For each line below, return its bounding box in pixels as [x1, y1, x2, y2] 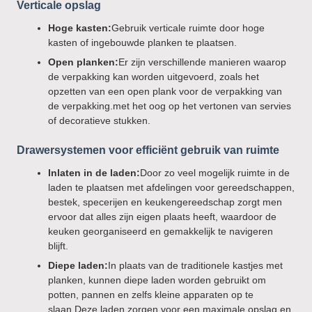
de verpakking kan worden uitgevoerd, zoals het [48, 71, 259, 82]
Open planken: [48, 56, 118, 68]
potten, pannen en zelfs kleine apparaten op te [48, 289, 253, 300]
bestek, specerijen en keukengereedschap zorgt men [48, 196, 282, 208]
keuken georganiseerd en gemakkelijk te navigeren [48, 226, 273, 237]
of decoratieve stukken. [48, 115, 150, 126]
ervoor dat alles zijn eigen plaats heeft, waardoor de [48, 211, 276, 222]
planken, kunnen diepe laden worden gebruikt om [48, 274, 266, 286]
